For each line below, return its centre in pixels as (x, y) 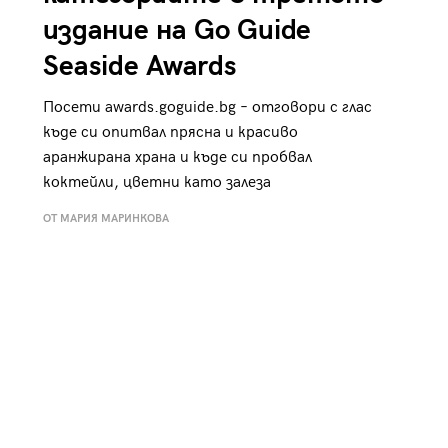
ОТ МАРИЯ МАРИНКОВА (105, 219)
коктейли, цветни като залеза (156, 183)
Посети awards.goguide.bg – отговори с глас (207, 108)
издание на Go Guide (176, 31)
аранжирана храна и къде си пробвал (177, 158)
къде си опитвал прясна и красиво (170, 133)
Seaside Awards (139, 67)
